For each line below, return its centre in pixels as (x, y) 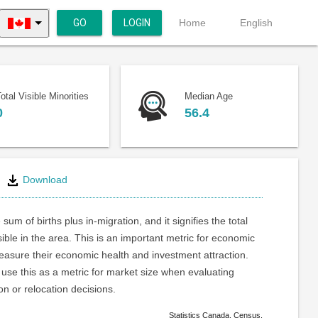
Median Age (208, 97)
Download (43, 179)
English (256, 23)
